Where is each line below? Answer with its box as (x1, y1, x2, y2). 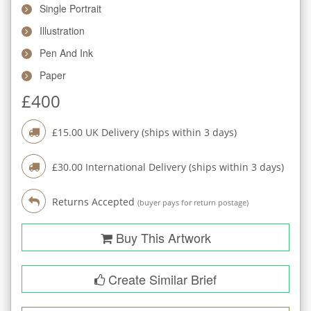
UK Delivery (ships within (83, 125, 204, 139)
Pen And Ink (40, 45, 93, 60)
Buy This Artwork (112, 228, 211, 246)
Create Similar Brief (105, 269, 217, 288)
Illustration (40, 23, 85, 37)
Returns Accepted (52, 194, 137, 208)
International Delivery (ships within (83, 160, 251, 174)
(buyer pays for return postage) (137, 197, 249, 208)
